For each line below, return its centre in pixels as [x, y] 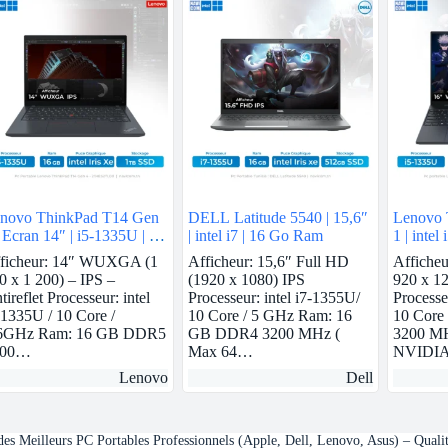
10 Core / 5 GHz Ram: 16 [269, 315]
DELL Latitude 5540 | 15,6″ [277, 217]
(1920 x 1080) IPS [246, 279]
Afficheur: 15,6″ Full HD [268, 261]
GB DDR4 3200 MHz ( [263, 333]
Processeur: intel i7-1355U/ [273, 297]
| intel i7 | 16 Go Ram [255, 235]
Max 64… [220, 351]
